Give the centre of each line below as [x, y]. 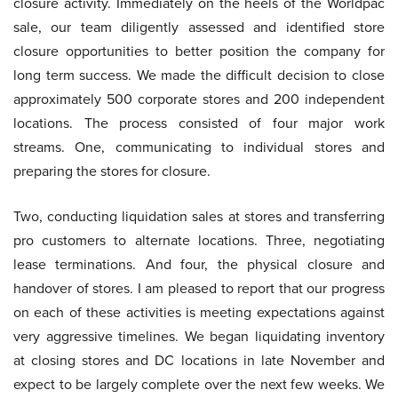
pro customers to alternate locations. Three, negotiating [199, 240]
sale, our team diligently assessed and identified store [199, 27]
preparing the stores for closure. [112, 171]
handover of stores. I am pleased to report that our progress [199, 288]
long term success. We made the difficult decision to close [199, 75]
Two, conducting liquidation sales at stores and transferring [199, 216]
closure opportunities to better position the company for [199, 51]
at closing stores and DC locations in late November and [199, 360]
